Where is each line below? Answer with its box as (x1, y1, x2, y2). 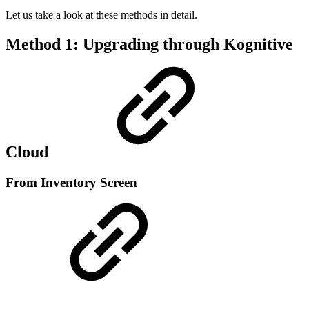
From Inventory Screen (6, 175, 137, 190)
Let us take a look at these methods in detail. (6, 8, 197, 21)
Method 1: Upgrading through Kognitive (6, 34, 293, 53)
